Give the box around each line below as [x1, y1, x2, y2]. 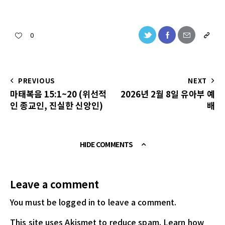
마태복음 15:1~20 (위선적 [10, 87, 106, 100]
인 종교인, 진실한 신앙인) [10, 98, 103, 111]
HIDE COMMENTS [79, 139, 134, 150]
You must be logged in [10, 196, 95, 208]
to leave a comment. [95, 196, 177, 208]
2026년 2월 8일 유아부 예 [121, 87, 215, 100]
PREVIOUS [18, 75, 55, 85]
